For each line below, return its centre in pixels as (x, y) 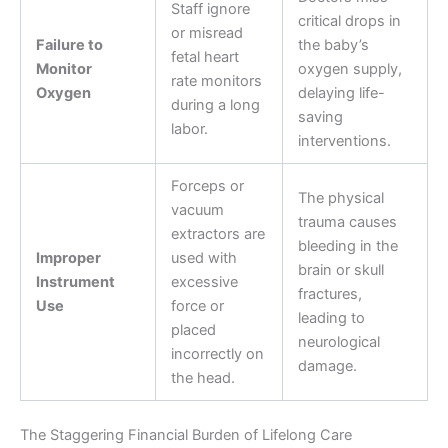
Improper (68, 258)
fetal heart (204, 57)
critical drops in (349, 21)
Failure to (69, 45)
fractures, (329, 294)
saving (320, 117)
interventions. (344, 141)
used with (203, 258)
